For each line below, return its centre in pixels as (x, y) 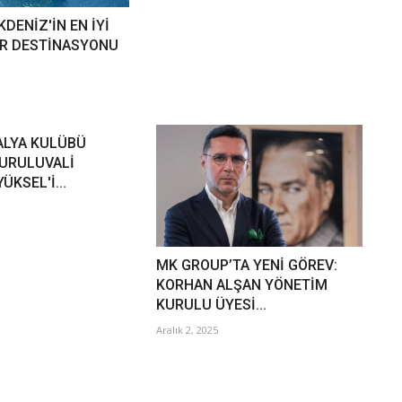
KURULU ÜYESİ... (211, 305)
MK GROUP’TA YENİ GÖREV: (246, 266)
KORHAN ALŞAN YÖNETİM (241, 285)
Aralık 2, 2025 (187, 330)
